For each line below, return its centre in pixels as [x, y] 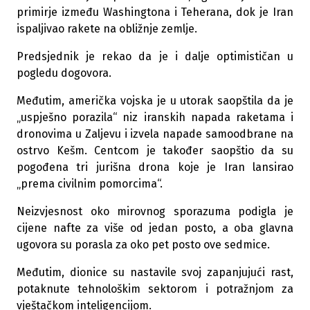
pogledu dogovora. [64, 73]
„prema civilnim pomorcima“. [90, 184]
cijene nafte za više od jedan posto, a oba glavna [155, 228]
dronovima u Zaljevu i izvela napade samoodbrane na [155, 134]
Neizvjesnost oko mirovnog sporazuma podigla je [155, 211]
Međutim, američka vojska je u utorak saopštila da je [155, 101]
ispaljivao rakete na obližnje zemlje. [107, 29]
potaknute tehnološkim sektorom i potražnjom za [155, 289]
